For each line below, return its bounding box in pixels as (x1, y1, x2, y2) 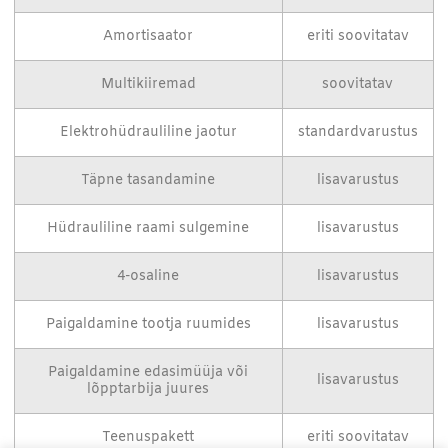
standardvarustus (297, 123, 418, 143)
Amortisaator (103, 27, 194, 47)
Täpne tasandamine (81, 171, 216, 191)
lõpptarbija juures (87, 380, 210, 400)
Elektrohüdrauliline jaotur (59, 123, 237, 143)
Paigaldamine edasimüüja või (48, 363, 249, 383)
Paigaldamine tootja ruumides (45, 315, 251, 335)
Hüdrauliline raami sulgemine (47, 219, 250, 239)
